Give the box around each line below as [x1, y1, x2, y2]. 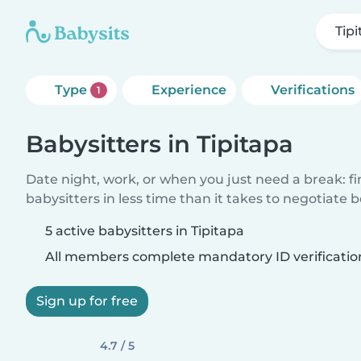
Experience [151, 82, 226, 98]
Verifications [270, 82, 355, 98]
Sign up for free [36, 293, 138, 309]
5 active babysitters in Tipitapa [45, 223, 244, 239]
